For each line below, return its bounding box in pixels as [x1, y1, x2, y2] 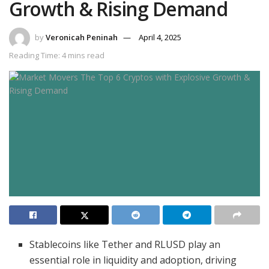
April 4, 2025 [139, 31, 181, 43]
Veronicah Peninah [46, 31, 118, 43]
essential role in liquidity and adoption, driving [29, 253, 237, 267]
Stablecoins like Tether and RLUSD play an [29, 237, 221, 251]
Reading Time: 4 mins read [9, 49, 104, 61]
